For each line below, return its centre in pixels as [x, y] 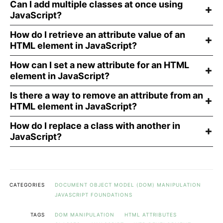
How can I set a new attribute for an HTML [100, 65]
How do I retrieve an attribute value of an [98, 34]
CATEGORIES [27, 184]
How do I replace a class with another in [95, 125]
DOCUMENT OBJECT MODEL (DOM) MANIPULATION [128, 184]
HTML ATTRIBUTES [151, 214]
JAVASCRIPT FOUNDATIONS [94, 194]
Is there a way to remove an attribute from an [107, 95]
